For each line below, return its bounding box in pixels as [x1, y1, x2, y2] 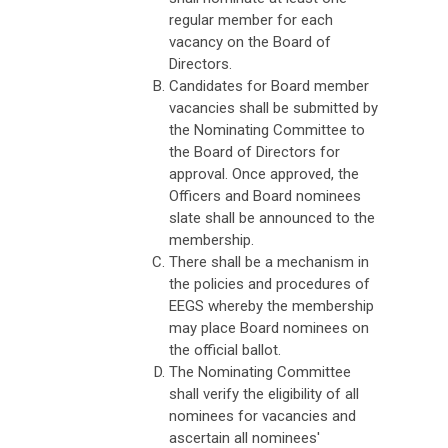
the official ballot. [169, 340, 285, 359]
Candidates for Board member [169, 76, 369, 95]
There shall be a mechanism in [169, 252, 369, 271]
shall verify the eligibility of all [169, 384, 359, 403]
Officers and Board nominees [169, 186, 361, 205]
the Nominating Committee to [169, 120, 365, 139]
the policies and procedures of [169, 274, 370, 293]
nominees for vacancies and [169, 406, 356, 425]
